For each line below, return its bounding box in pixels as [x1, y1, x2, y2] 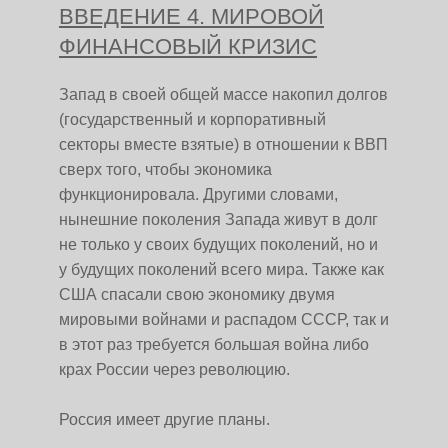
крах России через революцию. [59, 361, 290, 378]
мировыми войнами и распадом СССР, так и [59, 311, 389, 328]
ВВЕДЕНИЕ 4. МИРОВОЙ [59, 4, 324, 29]
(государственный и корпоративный [59, 111, 326, 128]
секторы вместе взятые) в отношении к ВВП [59, 136, 388, 153]
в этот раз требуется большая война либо [59, 336, 369, 353]
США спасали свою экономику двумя [59, 286, 335, 303]
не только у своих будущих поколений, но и [59, 236, 378, 253]
